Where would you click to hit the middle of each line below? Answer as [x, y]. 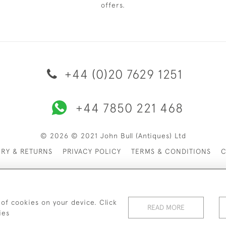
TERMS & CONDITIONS [171, 151]
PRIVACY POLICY [92, 151]
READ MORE [166, 207]
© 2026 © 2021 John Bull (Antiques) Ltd [113, 136]
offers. [113, 5]
